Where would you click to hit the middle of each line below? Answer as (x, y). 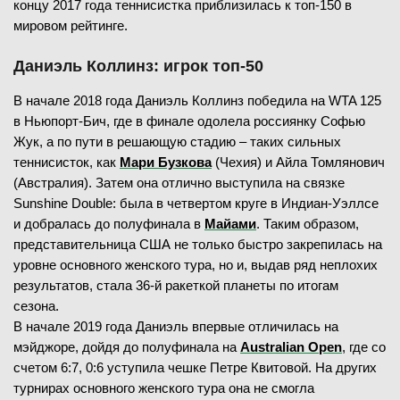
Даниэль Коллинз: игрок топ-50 (138, 66)
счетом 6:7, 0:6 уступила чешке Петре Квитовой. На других (195, 367)
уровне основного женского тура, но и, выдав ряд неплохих (196, 264)
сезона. (36, 305)
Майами (230, 223)
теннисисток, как (67, 162)
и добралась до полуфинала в (109, 223)
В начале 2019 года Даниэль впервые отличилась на (176, 326)
